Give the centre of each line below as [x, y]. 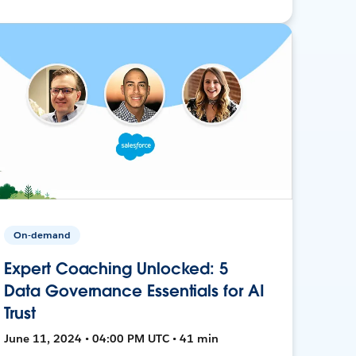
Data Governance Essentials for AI [134, 290]
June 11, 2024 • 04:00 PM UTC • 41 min [112, 338]
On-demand [43, 234]
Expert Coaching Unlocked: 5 [116, 268]
